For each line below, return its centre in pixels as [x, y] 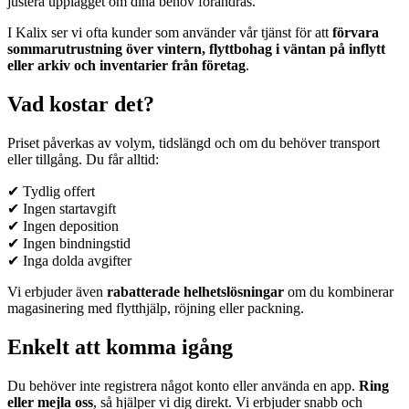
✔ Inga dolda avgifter [69, 260]
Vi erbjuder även [57, 291]
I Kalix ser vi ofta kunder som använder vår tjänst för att [170, 32]
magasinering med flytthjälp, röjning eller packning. [156, 308]
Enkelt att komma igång [120, 346]
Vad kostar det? [81, 104]
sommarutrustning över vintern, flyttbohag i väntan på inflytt [196, 49]
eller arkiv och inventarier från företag [126, 65]
